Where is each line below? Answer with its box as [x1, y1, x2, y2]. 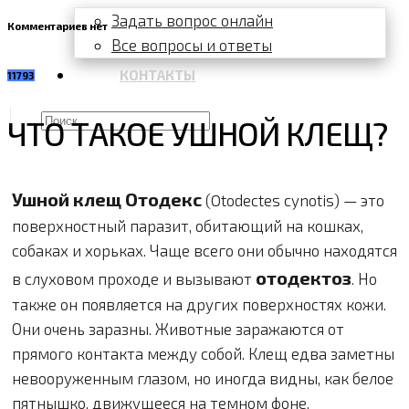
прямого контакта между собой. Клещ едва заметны [12, 343, 394, 362]
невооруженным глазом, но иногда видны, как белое [12, 368, 393, 387]
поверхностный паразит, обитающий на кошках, [12, 215, 363, 235]
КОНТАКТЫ [120, 67, 195, 83]
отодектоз [256, 266, 351, 288]
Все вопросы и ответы [111, 36, 272, 54]
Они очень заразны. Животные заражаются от [12, 319, 344, 338]
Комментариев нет [7, 19, 108, 32]
